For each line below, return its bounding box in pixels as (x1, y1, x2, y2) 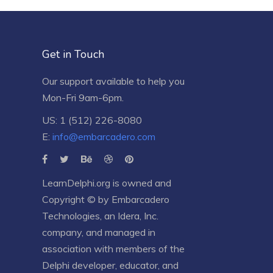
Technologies (41, 209, 100, 222)
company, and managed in (41, 225, 155, 238)
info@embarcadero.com (52, 130, 155, 143)
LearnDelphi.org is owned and (41, 176, 171, 189)
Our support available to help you (41, 74, 185, 87)
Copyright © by (41, 193, 112, 205)
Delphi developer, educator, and (41, 258, 179, 271)
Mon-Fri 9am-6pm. (41, 91, 124, 104)
